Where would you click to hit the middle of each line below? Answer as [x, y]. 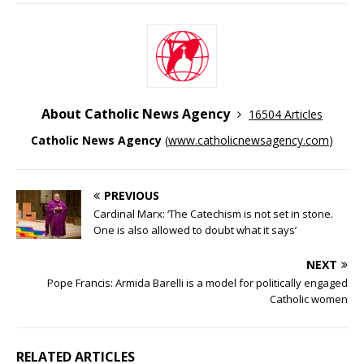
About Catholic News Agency [137, 114]
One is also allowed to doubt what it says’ [195, 230]
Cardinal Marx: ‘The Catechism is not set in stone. [213, 214]
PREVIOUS [132, 196]
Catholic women [309, 299]
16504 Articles [286, 115]
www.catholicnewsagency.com [249, 141]
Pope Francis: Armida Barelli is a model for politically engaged [197, 283]
